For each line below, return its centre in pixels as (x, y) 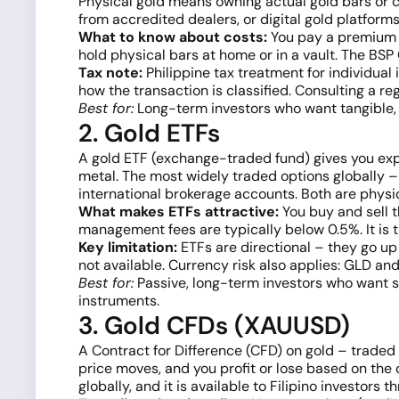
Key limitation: (128, 247)
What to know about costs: (173, 37)
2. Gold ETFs (149, 133)
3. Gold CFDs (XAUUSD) (214, 326)
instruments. (119, 301)
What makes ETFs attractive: (179, 212)
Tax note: (110, 73)
